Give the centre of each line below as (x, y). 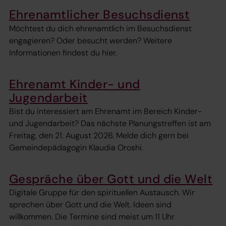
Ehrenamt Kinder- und (75, 84)
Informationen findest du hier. (63, 52)
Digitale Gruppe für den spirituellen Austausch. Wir (102, 193)
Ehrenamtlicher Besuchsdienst (100, 15)
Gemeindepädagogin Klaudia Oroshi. (76, 148)
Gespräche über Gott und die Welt (111, 179)
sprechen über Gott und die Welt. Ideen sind (90, 205)
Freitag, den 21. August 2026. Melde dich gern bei (99, 136)
